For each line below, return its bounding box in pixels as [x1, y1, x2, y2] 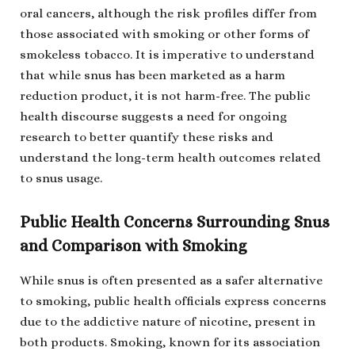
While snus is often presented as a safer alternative [20, 273, 323, 288]
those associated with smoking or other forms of [20, 27, 309, 42]
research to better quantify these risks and [20, 130, 273, 145]
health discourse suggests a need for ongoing [20, 109, 287, 124]
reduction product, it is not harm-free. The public [20, 89, 311, 104]
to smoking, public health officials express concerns [20, 293, 326, 308]
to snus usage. [20, 171, 102, 186]
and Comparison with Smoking [20, 236, 247, 255]
